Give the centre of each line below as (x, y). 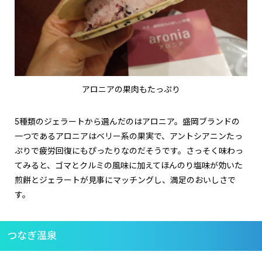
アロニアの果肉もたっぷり (131, 89)
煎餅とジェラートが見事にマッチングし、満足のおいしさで (125, 180)
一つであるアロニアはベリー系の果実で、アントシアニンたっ (129, 136)
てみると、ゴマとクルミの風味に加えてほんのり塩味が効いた (129, 166)
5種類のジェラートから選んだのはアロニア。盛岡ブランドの (127, 122)
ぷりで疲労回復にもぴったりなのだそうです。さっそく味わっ (129, 151)
